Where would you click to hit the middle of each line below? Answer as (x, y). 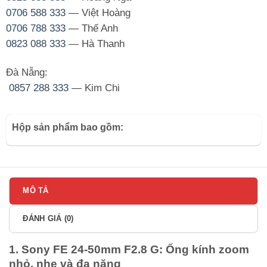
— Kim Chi (94, 88)
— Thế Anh (91, 28)
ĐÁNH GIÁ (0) (48, 219)
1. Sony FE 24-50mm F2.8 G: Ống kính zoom (129, 249)
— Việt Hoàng (98, 13)
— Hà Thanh (95, 44)
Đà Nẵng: (27, 72)
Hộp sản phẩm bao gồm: (67, 128)
